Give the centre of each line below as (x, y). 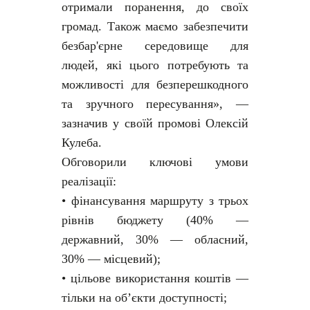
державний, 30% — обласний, (155, 240)
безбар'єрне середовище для (155, 46)
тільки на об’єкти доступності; (144, 298)
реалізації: (89, 182)
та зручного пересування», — (155, 104)
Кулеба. (82, 143)
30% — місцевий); (111, 259)
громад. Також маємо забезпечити (155, 27)
